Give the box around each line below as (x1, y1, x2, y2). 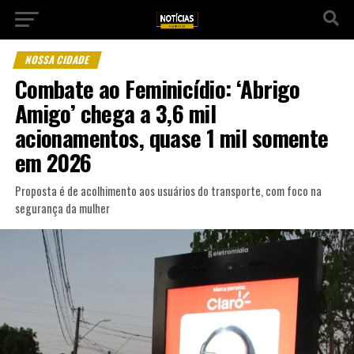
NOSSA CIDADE (23, 52, 92, 67)
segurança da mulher (14, 200, 110, 217)
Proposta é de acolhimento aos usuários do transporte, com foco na (14, 183, 322, 199)
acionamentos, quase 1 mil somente (14, 121, 329, 154)
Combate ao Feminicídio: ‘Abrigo (14, 72, 300, 105)
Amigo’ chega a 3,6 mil (14, 96, 216, 130)
